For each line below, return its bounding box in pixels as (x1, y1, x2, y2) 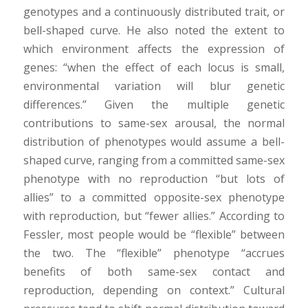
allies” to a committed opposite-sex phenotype (23, 189, 285, 205)
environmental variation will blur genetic (23, 78, 285, 93)
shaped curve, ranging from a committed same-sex (23, 152, 285, 168)
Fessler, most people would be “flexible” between (23, 226, 285, 242)
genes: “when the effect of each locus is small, (23, 59, 285, 75)
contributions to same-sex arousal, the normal (23, 115, 285, 131)
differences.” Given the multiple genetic (23, 96, 285, 112)
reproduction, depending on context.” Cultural (23, 282, 285, 298)
